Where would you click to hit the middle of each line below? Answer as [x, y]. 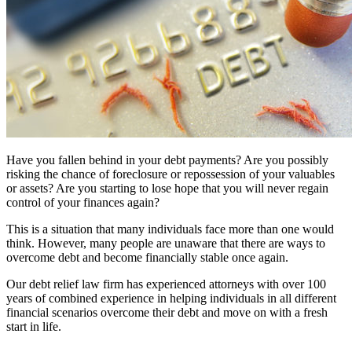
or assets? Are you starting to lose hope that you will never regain [167, 188]
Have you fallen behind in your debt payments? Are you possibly [167, 159]
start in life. [34, 326]
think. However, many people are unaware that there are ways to [166, 243]
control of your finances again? [83, 202]
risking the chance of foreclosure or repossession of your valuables [170, 174]
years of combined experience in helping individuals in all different [171, 298]
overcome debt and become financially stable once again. [147, 257]
